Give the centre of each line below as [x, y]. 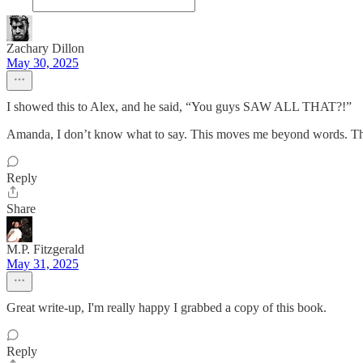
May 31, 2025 [43, 264]
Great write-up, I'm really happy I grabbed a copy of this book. [167, 307]
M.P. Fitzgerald [45, 249]
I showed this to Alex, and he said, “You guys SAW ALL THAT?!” [179, 107]
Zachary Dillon [45, 48]
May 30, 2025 [43, 63]
